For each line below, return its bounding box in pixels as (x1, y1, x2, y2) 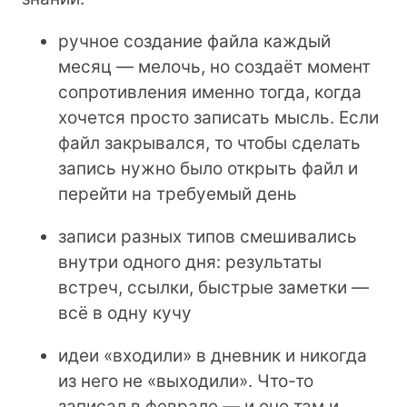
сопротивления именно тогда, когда (58, 81, 362, 103)
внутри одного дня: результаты (58, 251, 322, 273)
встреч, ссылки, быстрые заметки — (58, 276, 369, 298)
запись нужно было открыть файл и (58, 157, 358, 179)
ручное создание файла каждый (58, 30, 331, 52)
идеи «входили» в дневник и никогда (58, 344, 367, 366)
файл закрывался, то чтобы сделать (58, 132, 361, 154)
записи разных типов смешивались (58, 225, 357, 247)
